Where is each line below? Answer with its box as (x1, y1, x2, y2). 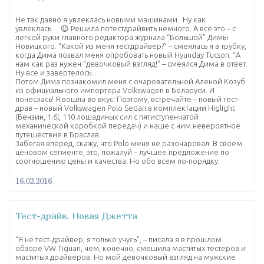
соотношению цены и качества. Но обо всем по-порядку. (15, 156, 220, 165)
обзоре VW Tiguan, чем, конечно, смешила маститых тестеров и (15, 243, 246, 252)
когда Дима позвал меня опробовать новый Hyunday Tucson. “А (15, 50, 240, 59)
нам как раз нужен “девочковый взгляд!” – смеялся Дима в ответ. (15, 59, 247, 68)
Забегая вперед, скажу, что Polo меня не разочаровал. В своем (15, 138, 242, 147)
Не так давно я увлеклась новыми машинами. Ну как (15, 15, 206, 24)
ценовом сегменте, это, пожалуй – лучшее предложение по (15, 147, 229, 156)
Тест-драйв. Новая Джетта (15, 209, 137, 222)
